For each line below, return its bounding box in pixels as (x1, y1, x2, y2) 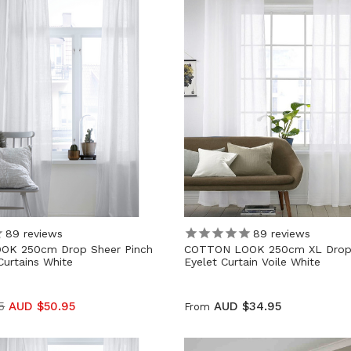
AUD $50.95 (9, 299, 76, 314)
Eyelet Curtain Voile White (183, 255, 320, 269)
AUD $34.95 (213, 299, 281, 314)
